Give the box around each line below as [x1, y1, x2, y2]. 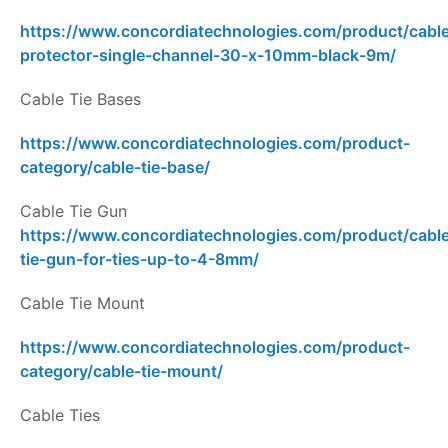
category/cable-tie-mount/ [20, 361, 223, 382]
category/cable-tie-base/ [20, 157, 210, 178]
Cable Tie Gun [20, 201, 127, 222]
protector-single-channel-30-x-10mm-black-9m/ [20, 45, 396, 66]
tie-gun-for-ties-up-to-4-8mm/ [20, 249, 259, 270]
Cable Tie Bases [20, 89, 141, 110]
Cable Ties [20, 405, 100, 426]
